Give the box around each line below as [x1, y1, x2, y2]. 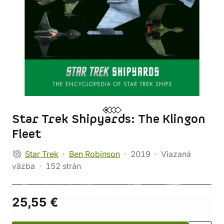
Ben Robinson [69, 149, 120, 159]
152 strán [45, 161, 81, 171]
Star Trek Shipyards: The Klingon [12, 111, 205, 127]
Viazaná [161, 149, 191, 159]
